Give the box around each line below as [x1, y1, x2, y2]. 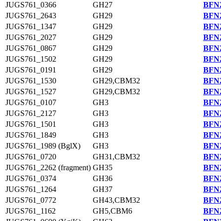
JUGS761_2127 [5, 109, 56, 117]
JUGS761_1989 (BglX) [5, 142, 80, 150]
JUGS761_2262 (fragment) [5, 163, 91, 172]
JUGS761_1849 [5, 131, 56, 139]
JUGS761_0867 [5, 44, 56, 52]
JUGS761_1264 [5, 185, 56, 193]
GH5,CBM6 [93, 207, 132, 215]
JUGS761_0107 [5, 98, 56, 107]
